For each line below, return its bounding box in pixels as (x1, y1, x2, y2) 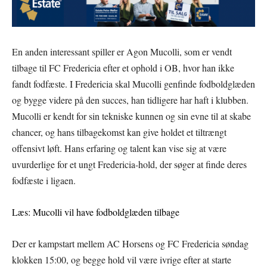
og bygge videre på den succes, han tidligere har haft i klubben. (12, 93, 249, 106)
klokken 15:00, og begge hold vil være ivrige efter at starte (12, 253, 231, 266)
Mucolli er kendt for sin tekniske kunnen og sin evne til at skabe (12, 109, 251, 122)
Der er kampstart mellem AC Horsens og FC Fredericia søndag (12, 237, 249, 250)
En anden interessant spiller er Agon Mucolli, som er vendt (12, 45, 232, 58)
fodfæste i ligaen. (12, 173, 76, 187)
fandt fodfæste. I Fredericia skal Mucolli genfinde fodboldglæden (12, 77, 255, 90)
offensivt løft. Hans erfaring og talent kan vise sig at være (12, 141, 226, 154)
